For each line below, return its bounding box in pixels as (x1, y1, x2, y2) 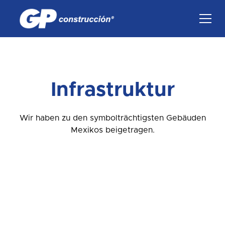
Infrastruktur (50, 79, 175, 100)
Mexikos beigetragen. (70, 126, 155, 134)
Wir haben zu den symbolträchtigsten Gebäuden (19, 114, 206, 122)
